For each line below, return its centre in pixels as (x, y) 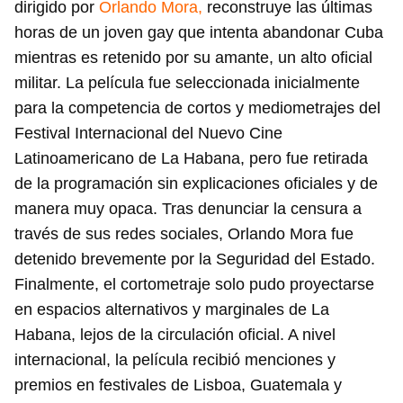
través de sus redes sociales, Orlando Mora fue (184, 234)
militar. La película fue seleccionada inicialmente (187, 83)
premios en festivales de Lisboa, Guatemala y (178, 385)
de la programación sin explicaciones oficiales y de (196, 184)
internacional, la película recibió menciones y (175, 360)
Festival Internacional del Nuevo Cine (148, 134)
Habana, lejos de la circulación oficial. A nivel (175, 335)
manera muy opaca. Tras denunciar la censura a (188, 209)
